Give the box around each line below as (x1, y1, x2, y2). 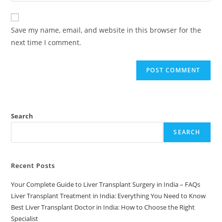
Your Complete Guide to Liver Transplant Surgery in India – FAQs (11, 179, 201, 189)
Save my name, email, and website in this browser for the (11, 25, 202, 35)
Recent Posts (11, 161, 55, 170)
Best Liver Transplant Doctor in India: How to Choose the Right (11, 202, 195, 212)
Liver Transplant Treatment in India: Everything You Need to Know (11, 191, 206, 200)
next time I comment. (11, 37, 82, 47)
